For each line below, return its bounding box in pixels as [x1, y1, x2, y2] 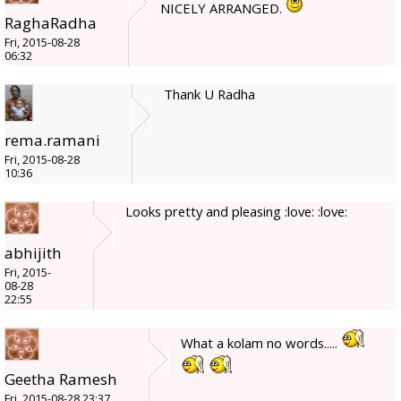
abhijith [4, 242, 62, 263]
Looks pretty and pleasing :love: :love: [125, 201, 347, 220]
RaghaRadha [4, 12, 97, 33]
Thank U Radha [164, 84, 255, 103]
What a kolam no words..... [181, 333, 341, 352]
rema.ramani [4, 129, 100, 150]
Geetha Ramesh [4, 368, 117, 389]
